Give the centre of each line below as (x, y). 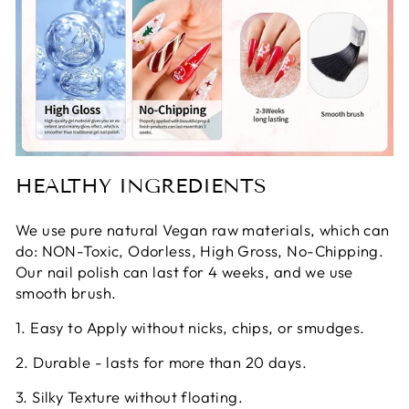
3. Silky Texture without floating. (130, 396)
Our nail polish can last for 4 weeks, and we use (184, 271)
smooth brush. (66, 292)
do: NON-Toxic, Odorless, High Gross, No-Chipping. (200, 250)
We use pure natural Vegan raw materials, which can (203, 229)
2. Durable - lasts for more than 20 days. (161, 362)
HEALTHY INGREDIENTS (141, 185)
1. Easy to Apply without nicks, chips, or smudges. (190, 327)
